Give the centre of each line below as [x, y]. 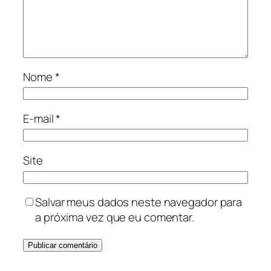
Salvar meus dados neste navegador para [139, 202]
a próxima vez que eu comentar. [115, 217]
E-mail [40, 118]
